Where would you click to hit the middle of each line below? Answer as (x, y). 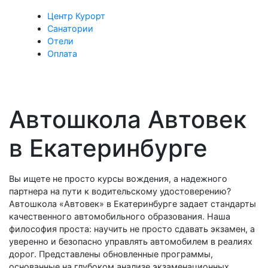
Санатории (70, 28)
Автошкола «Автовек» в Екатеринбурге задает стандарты (133, 204)
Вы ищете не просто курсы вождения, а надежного (118, 179)
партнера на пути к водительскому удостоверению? (120, 191)
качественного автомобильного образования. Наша (120, 216)
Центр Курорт (76, 16)
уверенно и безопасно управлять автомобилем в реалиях (131, 241)
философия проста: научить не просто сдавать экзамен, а (132, 229)
